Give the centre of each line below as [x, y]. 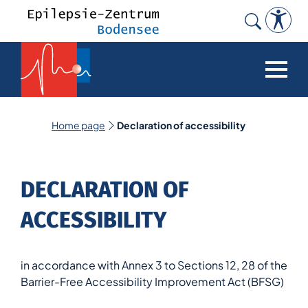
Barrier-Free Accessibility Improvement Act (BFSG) [152, 282]
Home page [78, 125]
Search [258, 41]
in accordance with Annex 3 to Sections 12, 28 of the [154, 265]
